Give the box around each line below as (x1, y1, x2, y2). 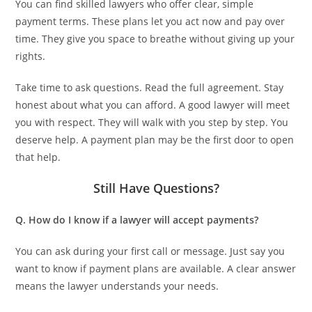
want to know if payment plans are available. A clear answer (15, 261, 297, 275)
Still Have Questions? (93, 179, 219, 196)
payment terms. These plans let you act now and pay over (15, 14, 286, 28)
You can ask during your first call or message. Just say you (15, 244, 286, 258)
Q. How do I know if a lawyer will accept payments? (15, 212, 259, 226)
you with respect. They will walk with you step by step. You (15, 115, 289, 129)
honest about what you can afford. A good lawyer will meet (15, 97, 290, 111)
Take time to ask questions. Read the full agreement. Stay (15, 80, 284, 94)
